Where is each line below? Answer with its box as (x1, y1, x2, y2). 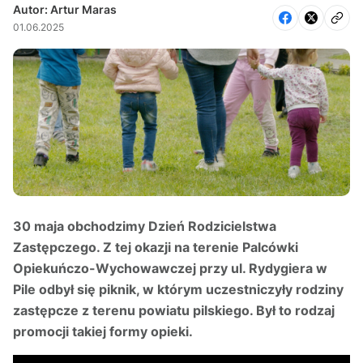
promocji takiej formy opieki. (13, 323, 199, 340)
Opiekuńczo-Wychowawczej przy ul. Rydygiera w (13, 260, 327, 277)
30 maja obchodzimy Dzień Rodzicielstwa (13, 218, 276, 235)
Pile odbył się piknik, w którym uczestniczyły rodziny (13, 281, 344, 298)
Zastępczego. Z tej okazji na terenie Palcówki (13, 239, 298, 256)
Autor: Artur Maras (13, 2, 117, 16)
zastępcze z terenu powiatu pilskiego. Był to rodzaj (13, 302, 335, 319)
